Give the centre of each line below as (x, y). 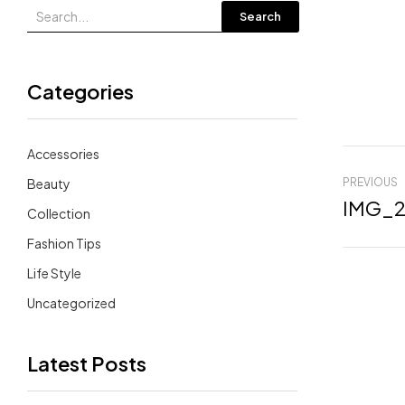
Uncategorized (71, 302)
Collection (59, 213)
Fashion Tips (64, 243)
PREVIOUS (370, 182)
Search (260, 16)
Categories (80, 91)
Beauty (49, 183)
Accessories (63, 153)
